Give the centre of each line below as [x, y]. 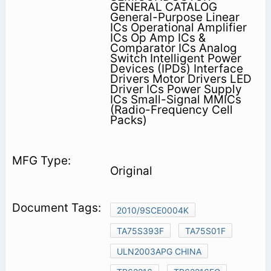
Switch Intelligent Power [175, 59]
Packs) [128, 120]
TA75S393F [140, 231]
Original [131, 171]
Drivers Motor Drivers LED [181, 79]
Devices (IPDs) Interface [176, 69]
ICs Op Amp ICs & [158, 38]
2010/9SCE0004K [152, 211]
